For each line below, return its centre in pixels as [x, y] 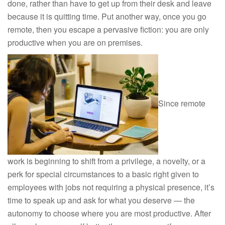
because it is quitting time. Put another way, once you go [107, 16]
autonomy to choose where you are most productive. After [109, 213]
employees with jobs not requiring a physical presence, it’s [111, 187]
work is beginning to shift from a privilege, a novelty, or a [106, 161]
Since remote [182, 103]
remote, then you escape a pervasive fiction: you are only [108, 29]
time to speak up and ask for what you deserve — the [101, 200]
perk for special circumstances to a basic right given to [103, 174]
